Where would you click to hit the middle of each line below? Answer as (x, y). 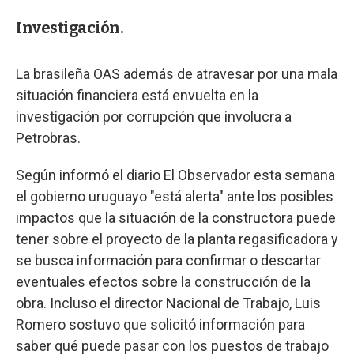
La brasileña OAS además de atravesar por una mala (177, 73)
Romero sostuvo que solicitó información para (160, 324)
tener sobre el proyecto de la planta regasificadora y (177, 239)
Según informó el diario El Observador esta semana (175, 175)
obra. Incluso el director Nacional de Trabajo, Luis (168, 303)
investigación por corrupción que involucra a (154, 116)
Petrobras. (48, 137)
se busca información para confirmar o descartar (168, 260)
